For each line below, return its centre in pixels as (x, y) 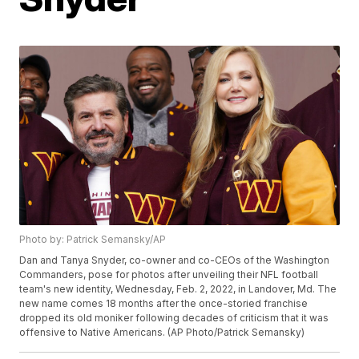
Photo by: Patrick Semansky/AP (93, 240)
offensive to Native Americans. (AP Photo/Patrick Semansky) (162, 333)
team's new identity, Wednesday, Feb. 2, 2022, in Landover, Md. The (178, 289)
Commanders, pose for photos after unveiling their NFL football (169, 275)
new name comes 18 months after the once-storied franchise (164, 304)
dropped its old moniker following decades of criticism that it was (174, 318)
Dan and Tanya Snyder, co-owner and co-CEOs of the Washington (175, 260)
